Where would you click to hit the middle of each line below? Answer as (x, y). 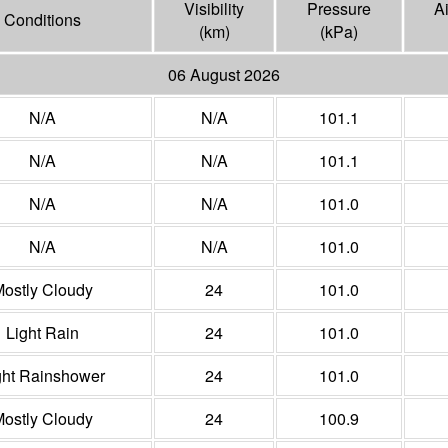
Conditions (42, 20)
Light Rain (42, 333)
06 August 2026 (224, 75)
